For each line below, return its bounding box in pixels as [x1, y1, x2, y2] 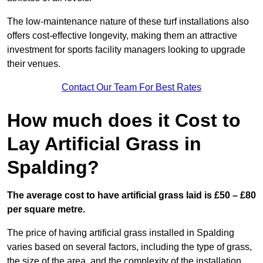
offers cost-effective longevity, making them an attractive [7, 31, 237, 41]
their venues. [7, 59, 60, 69]
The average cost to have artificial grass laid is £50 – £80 [7, 190, 256, 201]
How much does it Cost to [7, 110, 241, 131]
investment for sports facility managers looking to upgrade [7, 45, 245, 55]
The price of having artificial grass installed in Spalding [7, 228, 234, 238]
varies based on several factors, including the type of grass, [7, 242, 252, 252]
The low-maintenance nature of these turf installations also [7, 16, 249, 27]
